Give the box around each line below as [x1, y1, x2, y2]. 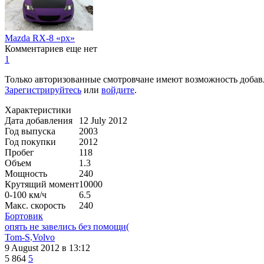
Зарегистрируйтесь [5, 84, 81, 95]
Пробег [5, 147, 34, 157]
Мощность [5, 168, 47, 179]
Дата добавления [5, 115, 72, 126]
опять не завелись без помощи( [5, 221, 129, 232]
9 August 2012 [5, 242, 62, 253]
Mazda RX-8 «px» [5, 32, 75, 43]
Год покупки [5, 136, 56, 147]
